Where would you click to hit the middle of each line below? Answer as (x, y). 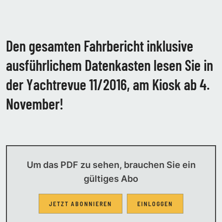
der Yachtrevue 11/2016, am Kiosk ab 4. (108, 84)
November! (35, 103)
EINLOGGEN (155, 203)
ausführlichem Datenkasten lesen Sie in (110, 65)
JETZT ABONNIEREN (81, 203)
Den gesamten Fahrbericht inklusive (100, 45)
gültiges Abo (111, 178)
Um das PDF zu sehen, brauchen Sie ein (111, 165)
